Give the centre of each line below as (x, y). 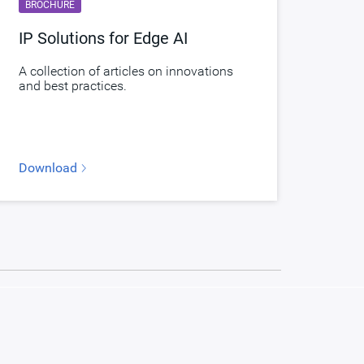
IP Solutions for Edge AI (103, 38)
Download (49, 167)
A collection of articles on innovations (126, 71)
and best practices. (72, 85)
